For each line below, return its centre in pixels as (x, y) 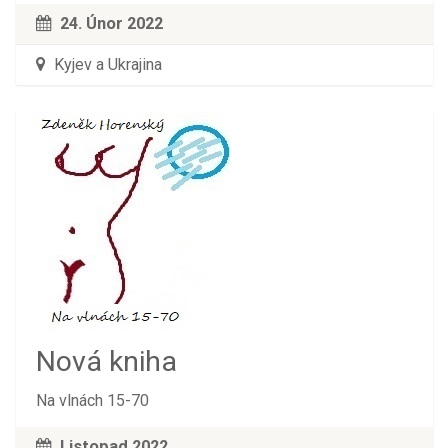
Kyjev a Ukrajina (105, 64)
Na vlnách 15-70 (92, 401)
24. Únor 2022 (111, 23)
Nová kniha (106, 362)
